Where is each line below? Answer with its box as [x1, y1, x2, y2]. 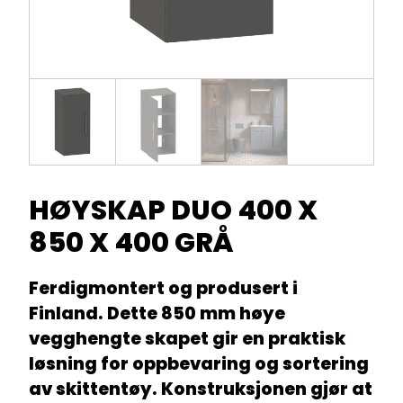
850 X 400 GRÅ [29, 223, 234, 262]
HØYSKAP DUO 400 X [29, 191, 318, 229]
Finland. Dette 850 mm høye [29, 300, 285, 326]
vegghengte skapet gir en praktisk [29, 326, 345, 351]
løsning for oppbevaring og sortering [29, 351, 369, 376]
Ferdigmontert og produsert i [29, 275, 298, 300]
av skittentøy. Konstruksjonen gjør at [29, 376, 372, 401]
